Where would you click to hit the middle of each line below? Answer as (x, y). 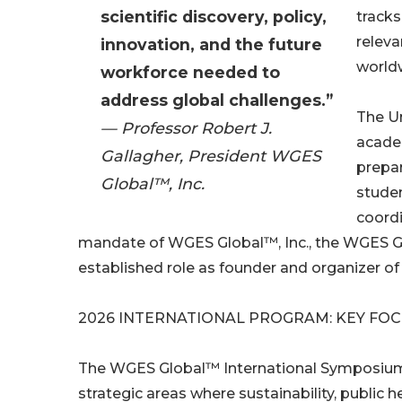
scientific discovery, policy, (214, 17)
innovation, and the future (211, 45)
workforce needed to (190, 73)
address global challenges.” (217, 100)
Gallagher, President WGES (211, 156)
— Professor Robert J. (186, 128)
